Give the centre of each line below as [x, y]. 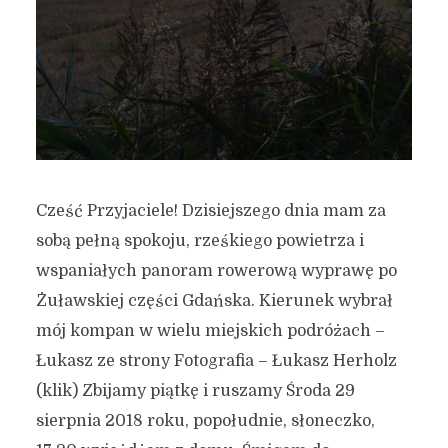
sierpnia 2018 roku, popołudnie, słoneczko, [205, 420]
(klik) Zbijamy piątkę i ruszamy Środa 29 [195, 390]
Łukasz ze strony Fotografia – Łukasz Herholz [216, 360]
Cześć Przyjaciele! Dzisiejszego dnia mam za [210, 210]
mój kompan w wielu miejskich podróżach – [210, 330]
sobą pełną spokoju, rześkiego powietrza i [199, 240]
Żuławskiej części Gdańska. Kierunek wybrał [214, 300]
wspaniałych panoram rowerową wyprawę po [216, 270]
